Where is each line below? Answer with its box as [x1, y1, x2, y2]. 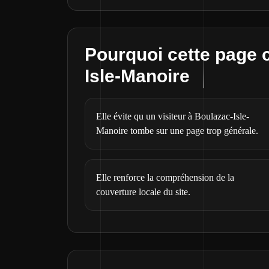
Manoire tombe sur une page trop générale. [96, 125, 258, 136]
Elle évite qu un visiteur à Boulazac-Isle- [96, 111, 249, 121]
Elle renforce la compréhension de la [96, 172, 234, 183]
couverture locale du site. [96, 187, 190, 197]
